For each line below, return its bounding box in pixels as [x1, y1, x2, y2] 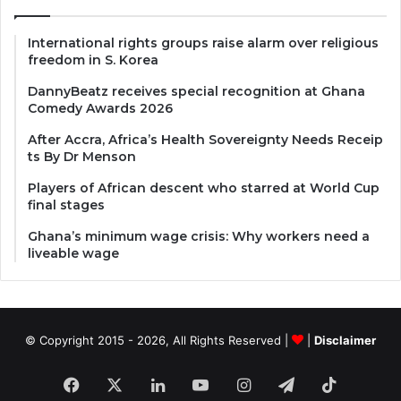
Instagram [249, 373, 327, 393]
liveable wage [28, 244, 119, 261]
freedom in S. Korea [28, 51, 158, 68]
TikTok [337, 373, 388, 393]
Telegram [294, 373, 364, 393]
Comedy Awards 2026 [28, 99, 173, 116]
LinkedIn [163, 373, 228, 393]
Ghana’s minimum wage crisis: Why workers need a [28, 227, 370, 244]
